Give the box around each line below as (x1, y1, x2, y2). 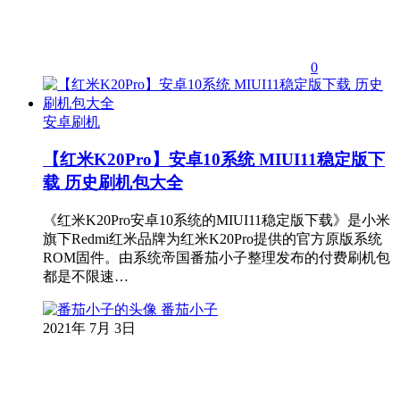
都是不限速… (43, 269, 129, 284)
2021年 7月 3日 (43, 321, 136, 336)
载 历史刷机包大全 (43, 173, 183, 193)
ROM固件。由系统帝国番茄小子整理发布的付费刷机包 (43, 250, 390, 265)
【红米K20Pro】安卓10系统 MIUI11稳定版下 (43, 150, 385, 170)
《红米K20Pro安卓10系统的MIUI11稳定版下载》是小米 (43, 212, 390, 228)
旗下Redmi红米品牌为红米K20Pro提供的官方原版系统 (43, 231, 382, 246)
